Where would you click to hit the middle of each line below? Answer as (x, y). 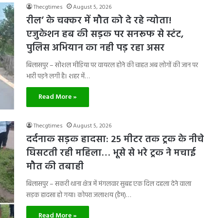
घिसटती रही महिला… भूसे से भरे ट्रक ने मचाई (111, 153)
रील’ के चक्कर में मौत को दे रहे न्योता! (99, 21)
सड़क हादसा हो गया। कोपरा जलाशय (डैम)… (79, 195)
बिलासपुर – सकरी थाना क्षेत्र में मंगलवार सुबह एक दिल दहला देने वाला (109, 184)
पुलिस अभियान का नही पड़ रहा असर (95, 48)
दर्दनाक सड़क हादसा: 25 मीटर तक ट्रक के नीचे (115, 140)
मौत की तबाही (55, 167)
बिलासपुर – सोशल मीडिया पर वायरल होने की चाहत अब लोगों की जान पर (112, 65)
